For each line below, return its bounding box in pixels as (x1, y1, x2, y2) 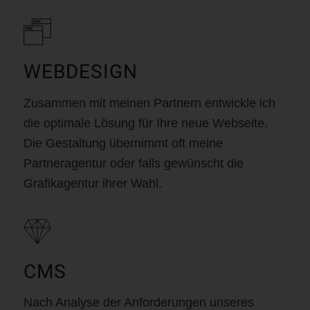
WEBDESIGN (23, 60, 138, 84)
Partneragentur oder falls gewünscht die (23, 156, 244, 170)
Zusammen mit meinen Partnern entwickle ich (23, 95, 275, 110)
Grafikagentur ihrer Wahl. (23, 176, 162, 190)
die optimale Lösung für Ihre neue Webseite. (23, 116, 268, 130)
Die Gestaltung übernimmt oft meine (23, 136, 223, 150)
